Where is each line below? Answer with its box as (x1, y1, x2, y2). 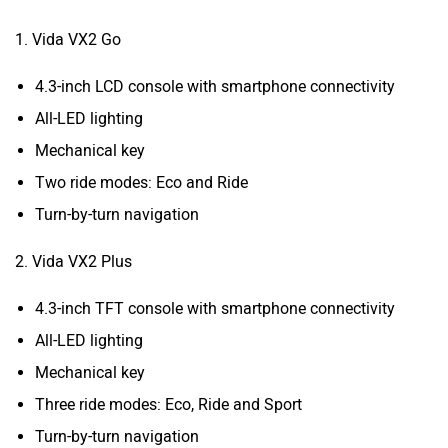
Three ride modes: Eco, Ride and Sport (35, 394, 302, 414)
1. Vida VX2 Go (15, 29, 125, 49)
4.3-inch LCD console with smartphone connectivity (35, 76, 395, 96)
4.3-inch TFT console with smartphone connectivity (35, 298, 395, 318)
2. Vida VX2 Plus (15, 251, 132, 271)
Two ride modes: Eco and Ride (35, 172, 248, 192)
